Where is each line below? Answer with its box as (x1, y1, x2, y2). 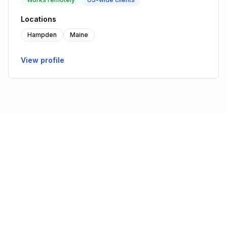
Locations (21, 15, 56, 23)
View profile (21, 56, 64, 64)
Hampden (27, 31, 57, 39)
